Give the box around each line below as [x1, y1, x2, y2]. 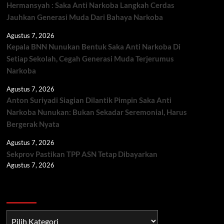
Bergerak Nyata [6, 119, 59, 129]
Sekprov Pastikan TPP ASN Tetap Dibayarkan [6, 149, 157, 159]
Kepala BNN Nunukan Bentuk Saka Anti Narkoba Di [6, 42, 180, 51]
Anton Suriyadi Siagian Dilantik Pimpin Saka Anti [6, 95, 171, 105]
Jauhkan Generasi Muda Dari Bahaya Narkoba [6, 12, 163, 22]
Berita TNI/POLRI [6, 186, 81, 200]
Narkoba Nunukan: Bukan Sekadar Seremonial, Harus [6, 107, 187, 117]
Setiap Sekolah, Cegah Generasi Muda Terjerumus [6, 54, 174, 63]
